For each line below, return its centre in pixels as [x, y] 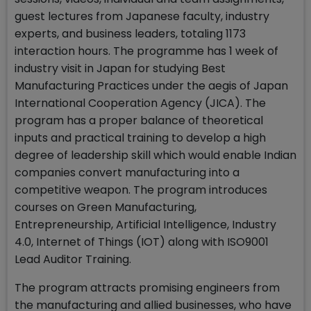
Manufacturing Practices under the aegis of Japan [151, 86]
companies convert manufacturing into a [127, 173]
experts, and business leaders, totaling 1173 [130, 34]
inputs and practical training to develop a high [140, 138]
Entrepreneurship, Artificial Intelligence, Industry [145, 225]
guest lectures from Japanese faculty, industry [142, 16]
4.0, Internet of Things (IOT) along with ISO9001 [142, 242]
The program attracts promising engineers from [147, 288]
